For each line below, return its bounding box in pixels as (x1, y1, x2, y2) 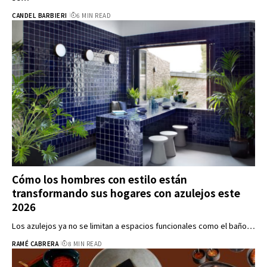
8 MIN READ (67, 238, 103, 248)
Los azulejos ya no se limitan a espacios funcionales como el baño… (12, 219, 255, 231)
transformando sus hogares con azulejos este (12, 185, 240, 200)
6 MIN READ (76, 10, 111, 20)
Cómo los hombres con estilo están (12, 171, 187, 187)
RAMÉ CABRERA (12, 238, 58, 248)
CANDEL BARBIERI (12, 10, 67, 20)
